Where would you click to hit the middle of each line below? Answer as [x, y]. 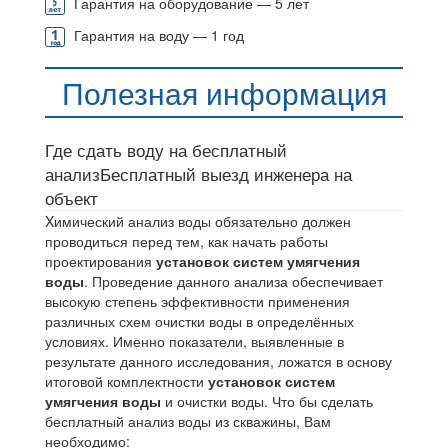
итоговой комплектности [126, 381]
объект [71, 198]
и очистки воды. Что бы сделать [267, 401]
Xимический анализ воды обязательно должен [198, 221]
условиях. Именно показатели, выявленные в [194, 341]
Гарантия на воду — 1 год [157, 35]
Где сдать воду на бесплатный [166, 150]
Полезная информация [224, 93]
